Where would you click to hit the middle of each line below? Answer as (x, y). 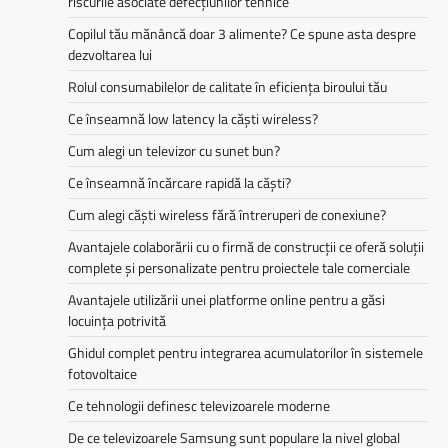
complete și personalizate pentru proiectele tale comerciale (239, 267)
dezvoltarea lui (110, 54)
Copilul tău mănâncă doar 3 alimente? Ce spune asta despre (242, 33)
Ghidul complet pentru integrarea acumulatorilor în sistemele (245, 352)
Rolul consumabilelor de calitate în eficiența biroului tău (227, 86)
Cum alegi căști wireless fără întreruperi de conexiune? (227, 214)
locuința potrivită (117, 320)
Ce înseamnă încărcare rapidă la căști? (179, 182)
